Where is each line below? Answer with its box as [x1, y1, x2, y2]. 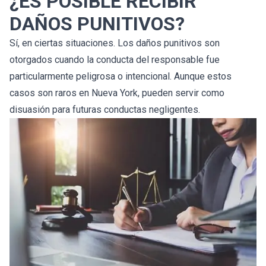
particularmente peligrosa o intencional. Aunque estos [9, 70, 232, 82]
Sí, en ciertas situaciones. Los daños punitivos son [9, 37, 220, 49]
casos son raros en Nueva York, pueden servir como [9, 87, 224, 99]
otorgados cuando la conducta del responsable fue [9, 53, 220, 65]
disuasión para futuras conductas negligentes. [9, 103, 200, 115]
